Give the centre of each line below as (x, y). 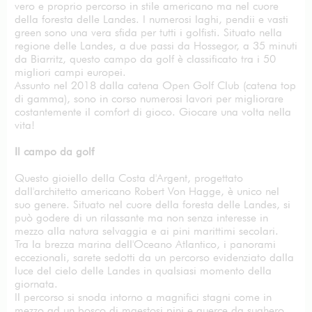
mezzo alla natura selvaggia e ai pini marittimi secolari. (147, 231)
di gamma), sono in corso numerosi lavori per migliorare (149, 99)
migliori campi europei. (70, 72)
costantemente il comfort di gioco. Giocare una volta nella (153, 112)
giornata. (36, 284)
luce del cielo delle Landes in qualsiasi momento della (143, 271)
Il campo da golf (54, 151)
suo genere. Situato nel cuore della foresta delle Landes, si (153, 204)
